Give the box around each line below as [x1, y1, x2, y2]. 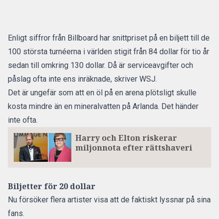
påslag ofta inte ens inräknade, [8, 74, 114, 84]
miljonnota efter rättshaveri [75, 142, 192, 153]
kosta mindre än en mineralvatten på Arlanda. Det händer [8, 102, 198, 111]
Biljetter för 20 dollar [8, 180, 95, 192]
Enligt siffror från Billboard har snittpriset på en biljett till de [8, 33, 210, 43]
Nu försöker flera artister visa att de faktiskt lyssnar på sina [8, 195, 211, 204]
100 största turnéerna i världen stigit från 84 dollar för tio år [8, 47, 209, 56]
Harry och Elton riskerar [75, 132, 177, 143]
